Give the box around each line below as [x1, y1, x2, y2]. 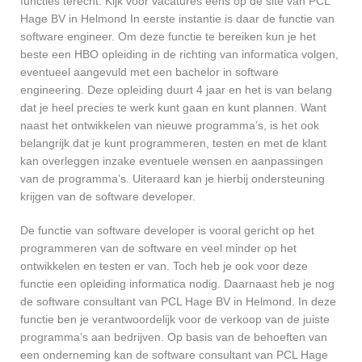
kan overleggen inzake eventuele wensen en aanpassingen [20, 154, 323, 168]
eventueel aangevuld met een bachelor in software [20, 65, 279, 79]
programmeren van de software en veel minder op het [20, 242, 297, 255]
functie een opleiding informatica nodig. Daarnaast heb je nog [20, 277, 335, 291]
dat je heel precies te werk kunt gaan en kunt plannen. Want [20, 101, 326, 115]
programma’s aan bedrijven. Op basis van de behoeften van [20, 330, 327, 344]
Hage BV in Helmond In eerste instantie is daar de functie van [20, 12, 335, 26]
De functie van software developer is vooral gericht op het [20, 224, 314, 238]
